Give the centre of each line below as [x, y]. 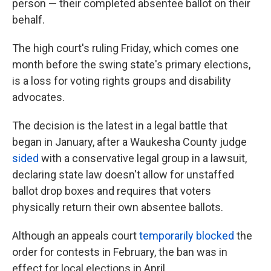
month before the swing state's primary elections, [131, 65]
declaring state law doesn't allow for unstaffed [123, 175]
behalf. [28, 20]
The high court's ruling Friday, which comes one [126, 48]
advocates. [38, 97]
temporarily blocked [187, 236]
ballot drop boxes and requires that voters [112, 191]
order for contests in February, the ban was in [120, 252]
